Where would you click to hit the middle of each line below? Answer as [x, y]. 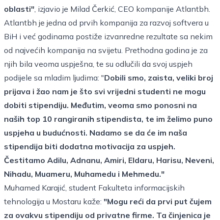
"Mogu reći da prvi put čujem [158, 201]
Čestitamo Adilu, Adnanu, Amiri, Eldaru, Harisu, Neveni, [109, 160]
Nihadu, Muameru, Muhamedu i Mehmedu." [84, 174]
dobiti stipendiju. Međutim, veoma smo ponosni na [100, 105]
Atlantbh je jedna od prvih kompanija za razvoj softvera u [106, 23]
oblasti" [19, 9]
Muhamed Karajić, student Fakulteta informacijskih [94, 188]
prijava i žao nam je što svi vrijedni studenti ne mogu [105, 91]
